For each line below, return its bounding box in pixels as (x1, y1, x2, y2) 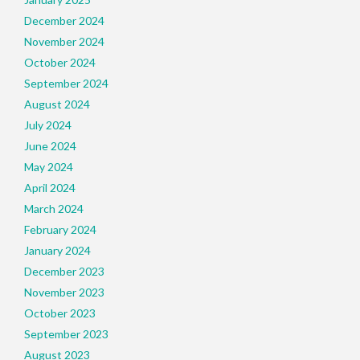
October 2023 (24, 306, 96, 320)
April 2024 (24, 181, 76, 194)
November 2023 (24, 285, 104, 299)
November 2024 (24, 35, 104, 48)
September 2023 (24, 327, 108, 341)
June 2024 (24, 139, 76, 153)
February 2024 (24, 223, 96, 236)
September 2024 (24, 76, 108, 90)
